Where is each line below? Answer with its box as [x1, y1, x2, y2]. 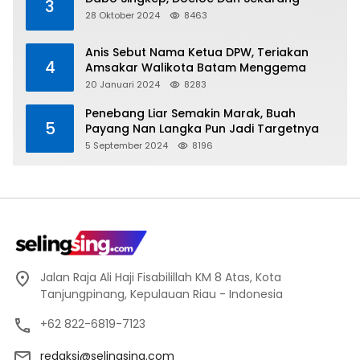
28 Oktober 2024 [85, 9, 160, 22]
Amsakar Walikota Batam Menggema [85, 59, 306, 76]
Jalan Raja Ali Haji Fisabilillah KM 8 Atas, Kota [40, 268, 281, 285]
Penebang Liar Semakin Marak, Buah [85, 104, 296, 121]
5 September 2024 [85, 138, 168, 152]
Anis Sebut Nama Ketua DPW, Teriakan [85, 43, 309, 60]
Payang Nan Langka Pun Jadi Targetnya [85, 120, 319, 137]
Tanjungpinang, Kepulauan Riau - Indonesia [40, 285, 283, 302]
